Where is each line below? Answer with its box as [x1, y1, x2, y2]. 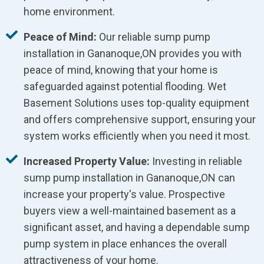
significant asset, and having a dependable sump [24, 221, 250, 234]
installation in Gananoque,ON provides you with [24, 47, 242, 60]
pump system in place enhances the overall [24, 237, 227, 250]
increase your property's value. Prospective [24, 188, 225, 201]
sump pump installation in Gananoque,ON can [24, 171, 235, 184]
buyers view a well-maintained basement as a [24, 204, 236, 217]
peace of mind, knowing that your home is [24, 64, 218, 77]
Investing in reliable [150, 155, 242, 168]
